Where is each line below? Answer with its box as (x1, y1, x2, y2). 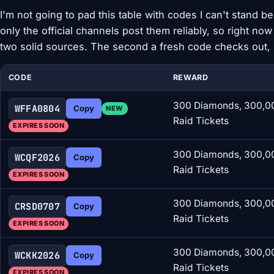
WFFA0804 (14, 102, 61, 116)
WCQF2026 (14, 151, 61, 165)
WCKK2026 (14, 249, 61, 262)
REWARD (172, 72, 209, 82)
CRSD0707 (14, 200, 61, 213)
